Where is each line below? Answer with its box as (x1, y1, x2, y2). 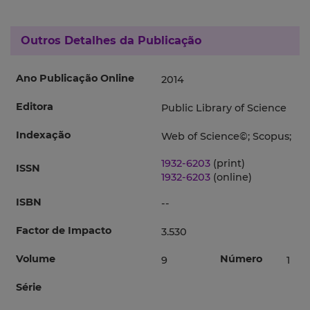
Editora (16, 100, 53, 113)
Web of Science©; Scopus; (161, 130, 291, 143)
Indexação (16, 129, 71, 142)
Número (220, 253, 262, 266)
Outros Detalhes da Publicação (21, 34, 201, 48)
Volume (16, 253, 55, 266)
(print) (210, 157, 245, 170)
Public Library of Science (161, 102, 286, 115)
